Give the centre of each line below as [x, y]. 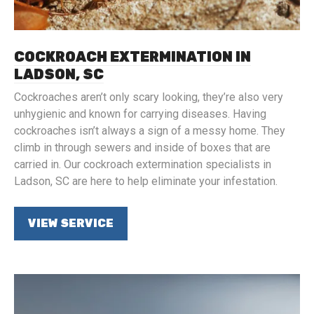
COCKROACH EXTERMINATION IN [132, 57]
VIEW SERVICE [71, 223]
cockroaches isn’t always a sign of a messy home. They [150, 131]
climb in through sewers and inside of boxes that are [142, 148]
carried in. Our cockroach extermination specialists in [143, 164]
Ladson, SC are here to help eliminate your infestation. [146, 181]
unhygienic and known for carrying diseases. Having [140, 114]
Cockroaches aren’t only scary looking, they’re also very [149, 97]
